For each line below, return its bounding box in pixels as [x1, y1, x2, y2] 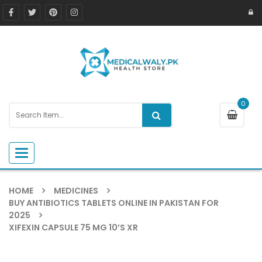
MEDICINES [54, 184, 98, 196]
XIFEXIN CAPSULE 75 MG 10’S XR [9, 221, 138, 233]
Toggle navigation [21, 147, 90, 158]
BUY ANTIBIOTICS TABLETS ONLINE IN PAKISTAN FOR [9, 196, 219, 209]
